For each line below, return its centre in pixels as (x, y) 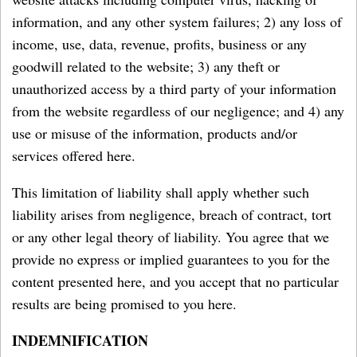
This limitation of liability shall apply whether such (161, 192)
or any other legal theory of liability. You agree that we (171, 237)
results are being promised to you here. (124, 304)
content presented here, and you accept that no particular (175, 281)
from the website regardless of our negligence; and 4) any (178, 111)
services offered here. (74, 155)
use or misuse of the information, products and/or (155, 133)
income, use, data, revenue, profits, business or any (159, 44)
